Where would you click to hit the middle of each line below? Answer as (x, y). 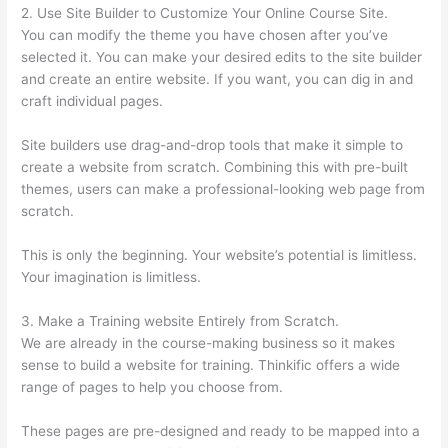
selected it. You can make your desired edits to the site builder (222, 57)
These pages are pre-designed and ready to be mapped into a (221, 430)
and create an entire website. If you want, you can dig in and (217, 79)
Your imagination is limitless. (111, 276)
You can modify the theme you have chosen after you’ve (205, 35)
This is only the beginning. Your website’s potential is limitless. (219, 254)
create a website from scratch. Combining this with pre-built (215, 166)
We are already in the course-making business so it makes (208, 342)
